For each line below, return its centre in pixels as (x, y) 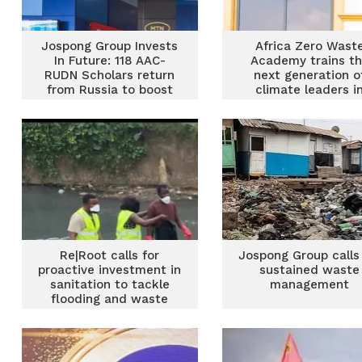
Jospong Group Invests (110, 46)
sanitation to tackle (109, 284)
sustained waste (310, 270)
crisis (110, 314)
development (110, 148)
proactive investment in (110, 270)
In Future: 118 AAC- (109, 61)
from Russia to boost (109, 90)
